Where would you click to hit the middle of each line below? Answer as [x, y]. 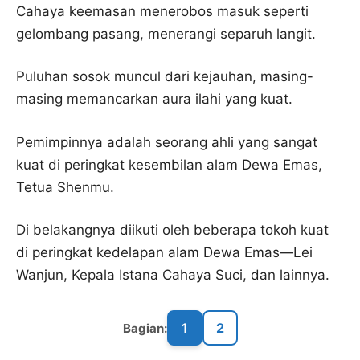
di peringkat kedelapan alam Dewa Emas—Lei [164, 252]
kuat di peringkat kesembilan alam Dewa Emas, [169, 164]
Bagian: [145, 328]
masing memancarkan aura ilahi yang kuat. [154, 99]
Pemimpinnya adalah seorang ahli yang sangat [167, 142]
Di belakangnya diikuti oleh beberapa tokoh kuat [172, 230]
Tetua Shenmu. [65, 187]
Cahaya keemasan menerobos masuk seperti [162, 11]
